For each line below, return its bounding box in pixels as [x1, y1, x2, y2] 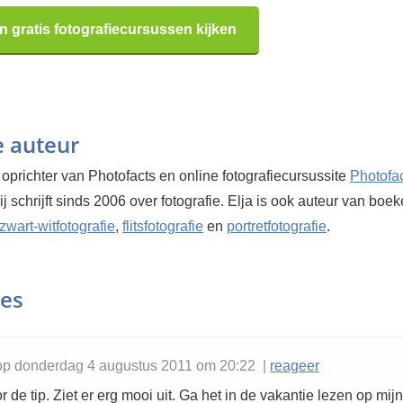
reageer [270, 358, 319, 373]
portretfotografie [227, 219, 327, 234]
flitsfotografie [122, 219, 203, 234]
